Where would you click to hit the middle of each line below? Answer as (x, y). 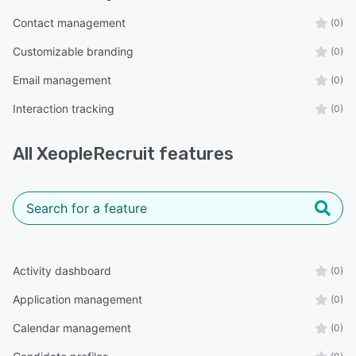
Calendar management (72, 328)
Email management (62, 80)
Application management (77, 299)
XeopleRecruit (96, 154)
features (194, 154)
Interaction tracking (64, 108)
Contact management (69, 23)
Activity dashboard (62, 271)
